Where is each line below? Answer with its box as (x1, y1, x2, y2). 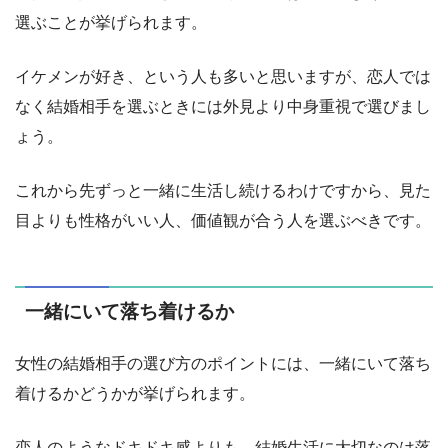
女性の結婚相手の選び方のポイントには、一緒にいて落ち (15, 355, 431, 373)
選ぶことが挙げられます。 (15, 13, 207, 31)
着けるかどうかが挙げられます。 (15, 385, 255, 403)
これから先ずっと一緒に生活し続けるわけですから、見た (15, 181, 431, 199)
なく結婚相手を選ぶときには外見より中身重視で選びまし (15, 97, 431, 115)
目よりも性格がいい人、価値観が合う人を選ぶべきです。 (15, 211, 431, 229)
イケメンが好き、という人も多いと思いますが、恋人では (15, 67, 431, 85)
